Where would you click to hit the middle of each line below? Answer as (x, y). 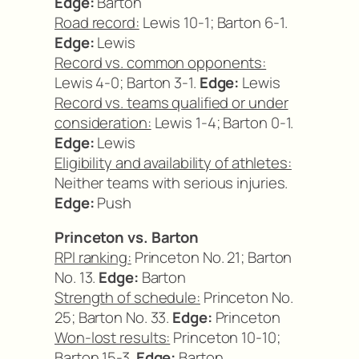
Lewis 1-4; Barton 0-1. (222, 122)
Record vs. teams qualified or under (171, 102)
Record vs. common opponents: (161, 62)
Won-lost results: (113, 338)
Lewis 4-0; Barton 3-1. (127, 82)
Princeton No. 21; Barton (212, 258)
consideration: (103, 122)
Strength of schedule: (127, 298)
